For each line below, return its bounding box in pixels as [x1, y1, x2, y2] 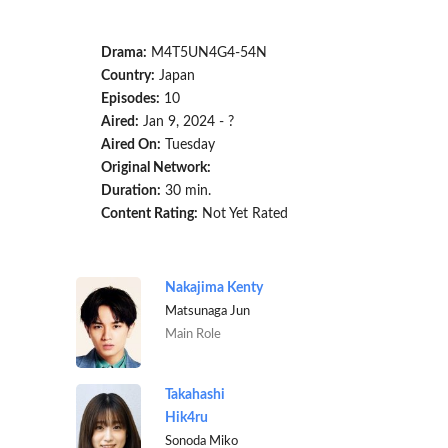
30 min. [160, 184, 211, 199]
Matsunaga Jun [164, 305, 250, 318]
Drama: [100, 46, 147, 61]
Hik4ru [164, 411, 208, 426]
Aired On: [100, 138, 161, 153]
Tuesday [160, 138, 215, 153]
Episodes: [100, 92, 160, 107]
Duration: [100, 184, 161, 199]
